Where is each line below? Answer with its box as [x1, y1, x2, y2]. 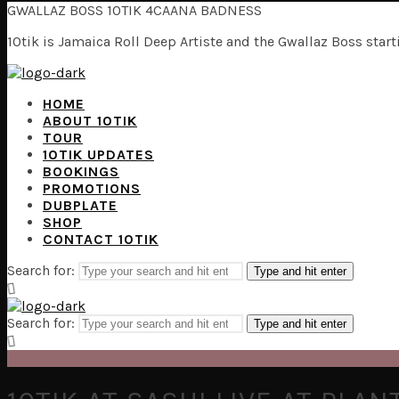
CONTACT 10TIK [43, 230, 159, 248]
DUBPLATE [43, 196, 118, 214]
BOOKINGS [43, 162, 119, 180]
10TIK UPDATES [43, 145, 154, 163]
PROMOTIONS [43, 179, 141, 197]
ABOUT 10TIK [43, 111, 137, 129]
